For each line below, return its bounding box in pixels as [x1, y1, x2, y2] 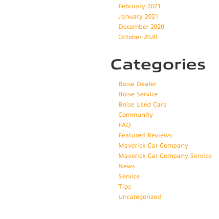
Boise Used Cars [118, 101, 166, 109]
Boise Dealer [118, 81, 156, 88]
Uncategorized [118, 194, 161, 201]
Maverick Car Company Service [118, 153, 212, 160]
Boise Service [118, 91, 158, 98]
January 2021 [118, 13, 158, 21]
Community [118, 111, 153, 119]
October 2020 [118, 34, 157, 41]
